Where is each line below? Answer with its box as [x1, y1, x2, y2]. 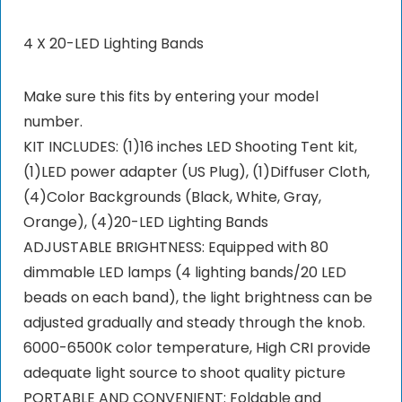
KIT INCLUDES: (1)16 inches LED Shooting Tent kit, [22, 136, 357, 158]
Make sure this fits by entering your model [22, 86, 319, 108]
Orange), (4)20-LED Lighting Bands [22, 212, 268, 233]
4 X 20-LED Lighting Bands [22, 33, 204, 55]
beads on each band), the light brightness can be [22, 287, 372, 309]
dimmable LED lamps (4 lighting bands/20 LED [22, 262, 346, 284]
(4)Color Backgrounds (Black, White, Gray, [22, 187, 321, 208]
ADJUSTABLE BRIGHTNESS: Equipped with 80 [22, 237, 328, 258]
